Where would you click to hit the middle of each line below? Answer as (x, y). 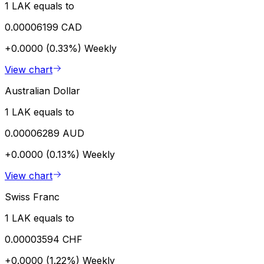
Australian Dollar (42, 90)
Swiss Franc (32, 197)
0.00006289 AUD (44, 133)
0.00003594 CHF (44, 239)
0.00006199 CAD (43, 27)
